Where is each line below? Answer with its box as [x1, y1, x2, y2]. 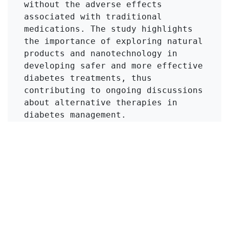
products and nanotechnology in [24, 48, 177, 58]
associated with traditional [24, 11, 162, 21]
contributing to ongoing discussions [24, 85, 203, 95]
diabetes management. [24, 109, 126, 120]
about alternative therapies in [24, 97, 177, 107]
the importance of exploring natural [24, 36, 203, 46]
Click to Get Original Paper [62, 162, 167, 173]
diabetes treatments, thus [24, 73, 152, 83]
